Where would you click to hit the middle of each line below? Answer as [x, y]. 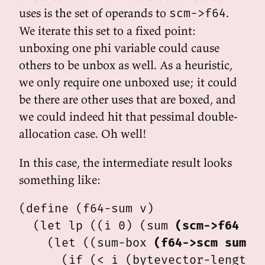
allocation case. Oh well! [83, 133]
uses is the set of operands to [94, 13]
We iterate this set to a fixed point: [107, 30]
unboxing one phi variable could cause [119, 48]
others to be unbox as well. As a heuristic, [126, 65]
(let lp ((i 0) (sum [97, 225]
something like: [60, 180]
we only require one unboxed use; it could [128, 82]
